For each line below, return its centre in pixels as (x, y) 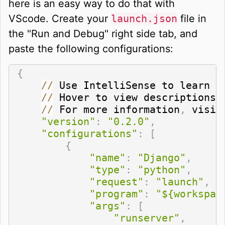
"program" (117, 194)
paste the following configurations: (91, 48)
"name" (107, 157)
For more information (117, 109)
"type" (107, 170)
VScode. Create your (60, 18)
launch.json (144, 18)
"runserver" (147, 218)
